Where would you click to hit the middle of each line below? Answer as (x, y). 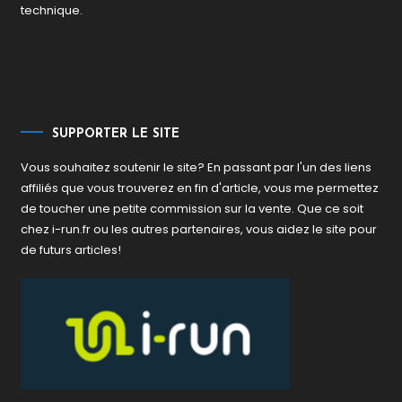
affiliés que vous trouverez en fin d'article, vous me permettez (200, 188)
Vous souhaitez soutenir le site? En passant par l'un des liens (197, 167)
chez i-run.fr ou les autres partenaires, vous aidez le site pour (199, 229)
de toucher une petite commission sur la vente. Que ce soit (192, 208)
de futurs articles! (71, 249)
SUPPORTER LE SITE (116, 134)
